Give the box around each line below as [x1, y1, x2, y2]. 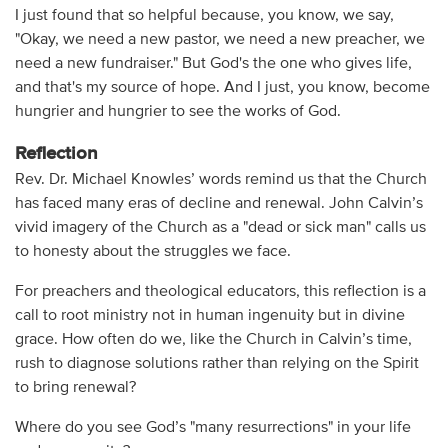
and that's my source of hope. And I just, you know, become [14, 79, 430, 96]
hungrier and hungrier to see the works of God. [14, 103, 341, 120]
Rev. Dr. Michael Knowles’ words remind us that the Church [14, 171, 427, 188]
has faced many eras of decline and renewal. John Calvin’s [14, 195, 423, 212]
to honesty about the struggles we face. [14, 243, 291, 260]
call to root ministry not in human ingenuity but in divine [14, 307, 405, 324]
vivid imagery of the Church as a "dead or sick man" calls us [14, 219, 426, 236]
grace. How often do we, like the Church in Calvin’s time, [14, 331, 412, 348]
